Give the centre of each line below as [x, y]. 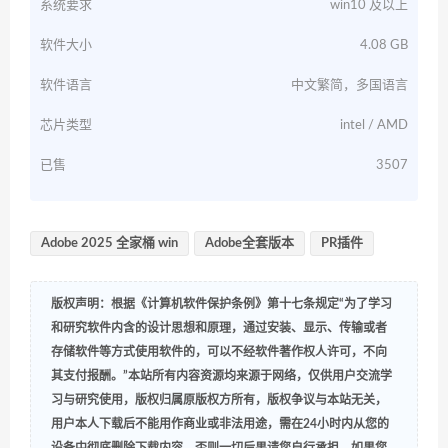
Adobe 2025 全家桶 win [109, 243]
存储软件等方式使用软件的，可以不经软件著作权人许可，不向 [219, 351]
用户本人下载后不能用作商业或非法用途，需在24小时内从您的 [220, 423]
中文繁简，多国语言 [349, 85]
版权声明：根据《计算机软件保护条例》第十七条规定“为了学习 [221, 303]
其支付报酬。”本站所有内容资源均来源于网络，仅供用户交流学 [221, 375]
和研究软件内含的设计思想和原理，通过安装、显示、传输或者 [219, 327]
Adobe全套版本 [249, 243]
